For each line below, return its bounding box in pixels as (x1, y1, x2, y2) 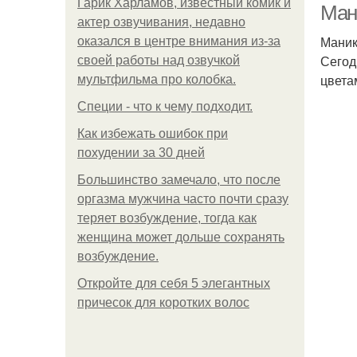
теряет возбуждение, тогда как (77, 211, 257, 225)
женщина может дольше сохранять (77, 230, 284, 244)
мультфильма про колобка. (77, 73, 236, 86)
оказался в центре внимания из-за (77, 34, 280, 48)
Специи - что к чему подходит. (77, 100, 253, 113)
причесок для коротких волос (77, 296, 249, 309)
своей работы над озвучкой (77, 53, 240, 67)
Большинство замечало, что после (77, 173, 280, 186)
